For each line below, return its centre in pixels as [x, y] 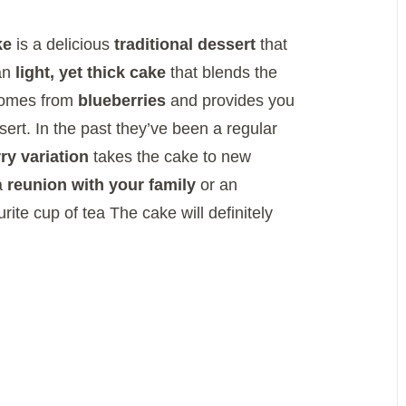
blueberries [122, 101]
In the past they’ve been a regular [156, 129]
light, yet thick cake [91, 73]
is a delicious [63, 45]
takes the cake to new [170, 157]
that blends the [222, 73]
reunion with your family [101, 185]
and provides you [230, 101]
